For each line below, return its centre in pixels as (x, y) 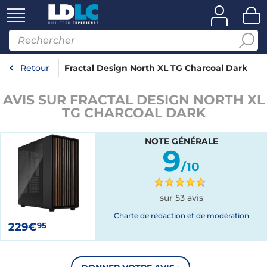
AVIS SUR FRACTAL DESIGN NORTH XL (133, 100)
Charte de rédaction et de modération (181, 215)
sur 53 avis (181, 198)
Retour (35, 68)
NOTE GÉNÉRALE (181, 141)
